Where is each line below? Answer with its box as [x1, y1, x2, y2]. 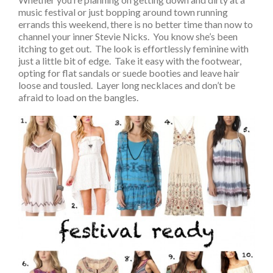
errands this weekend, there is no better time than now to [18, 18, 253, 30]
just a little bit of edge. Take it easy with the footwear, [18, 55, 241, 67]
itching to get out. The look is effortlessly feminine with [18, 43, 249, 55]
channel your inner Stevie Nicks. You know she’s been [18, 30, 238, 43]
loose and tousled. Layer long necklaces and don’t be [18, 79, 235, 91]
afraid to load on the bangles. [18, 91, 138, 104]
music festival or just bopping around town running [18, 6, 228, 18]
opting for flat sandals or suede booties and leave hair [18, 67, 239, 79]
